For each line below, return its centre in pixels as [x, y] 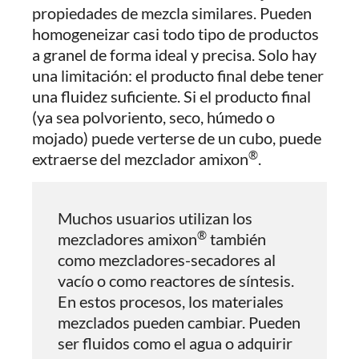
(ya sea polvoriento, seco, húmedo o [153, 117]
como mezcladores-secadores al [167, 260]
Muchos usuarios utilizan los [155, 218]
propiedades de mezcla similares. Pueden [172, 13]
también [236, 239]
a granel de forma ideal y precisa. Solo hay [174, 54]
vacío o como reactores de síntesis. [176, 280]
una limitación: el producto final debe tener [178, 75]
